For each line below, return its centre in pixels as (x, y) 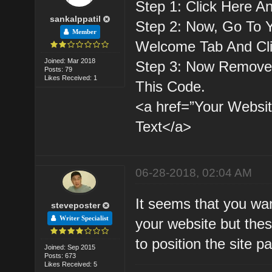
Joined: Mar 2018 (70, 60)
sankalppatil (76, 19)
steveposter (75, 205)
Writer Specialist (83, 218)
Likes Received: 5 (71, 264)
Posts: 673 (60, 255)
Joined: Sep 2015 (70, 247)
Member (82, 32)
